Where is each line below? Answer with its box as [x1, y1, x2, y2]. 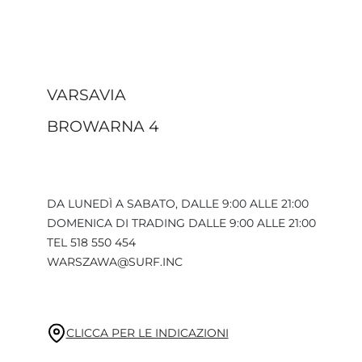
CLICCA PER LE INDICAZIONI [65, 325, 229, 340]
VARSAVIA [46, 85, 126, 104]
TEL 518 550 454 [46, 234, 136, 250]
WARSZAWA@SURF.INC [46, 254, 183, 269]
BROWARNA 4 [46, 116, 159, 136]
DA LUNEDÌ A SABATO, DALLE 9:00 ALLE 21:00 [46, 196, 309, 211]
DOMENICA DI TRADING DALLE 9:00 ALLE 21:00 [46, 215, 316, 230]
